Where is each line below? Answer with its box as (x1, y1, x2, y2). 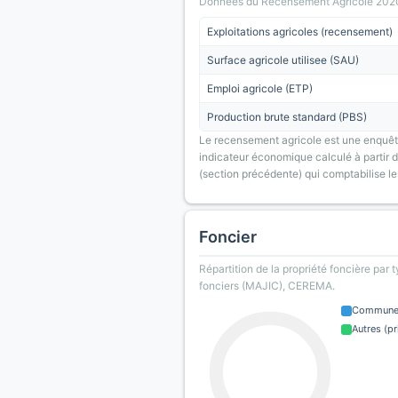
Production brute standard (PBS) (207, 110, 367, 123)
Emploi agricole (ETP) (207, 82, 313, 95)
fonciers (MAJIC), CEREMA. (199, 279, 335, 292)
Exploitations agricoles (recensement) (207, 25, 393, 38)
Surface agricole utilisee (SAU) (207, 53, 359, 67)
